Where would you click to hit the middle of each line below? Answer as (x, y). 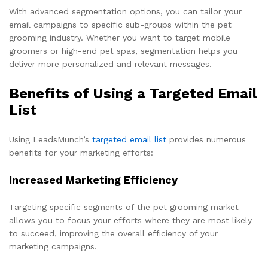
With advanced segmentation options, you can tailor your (125, 12)
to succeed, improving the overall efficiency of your (113, 234)
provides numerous (206, 140)
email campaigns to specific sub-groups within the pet (120, 25)
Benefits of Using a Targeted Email (133, 94)
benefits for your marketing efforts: (81, 153)
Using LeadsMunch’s (51, 140)
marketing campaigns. (53, 247)
